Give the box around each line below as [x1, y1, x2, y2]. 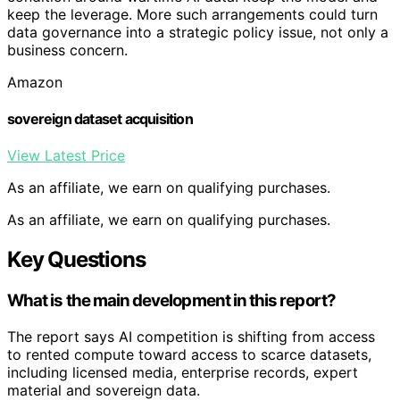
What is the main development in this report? [7, 290, 336, 312]
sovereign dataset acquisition [7, 109, 193, 128]
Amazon [7, 72, 62, 91]
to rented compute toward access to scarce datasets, [7, 345, 371, 363]
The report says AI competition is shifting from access [7, 327, 375, 346]
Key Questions [7, 246, 146, 273]
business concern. [7, 40, 128, 59]
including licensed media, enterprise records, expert [7, 362, 358, 381]
